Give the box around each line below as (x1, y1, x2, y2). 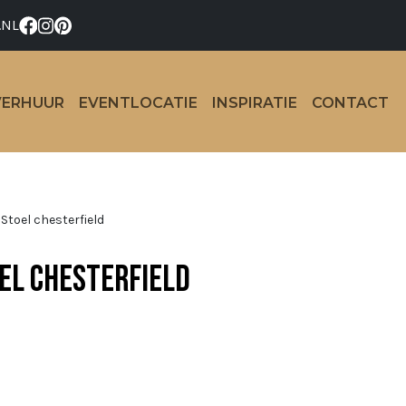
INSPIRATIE (212, 93, 297, 111)
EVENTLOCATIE (79, 93, 198, 111)
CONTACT (312, 93, 389, 111)
